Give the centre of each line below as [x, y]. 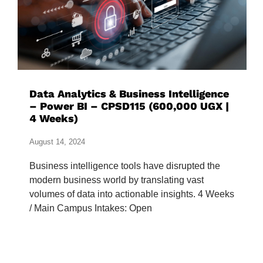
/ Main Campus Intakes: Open [91, 208]
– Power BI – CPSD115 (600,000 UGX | [129, 106]
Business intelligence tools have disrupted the [125, 166]
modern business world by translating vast [117, 180]
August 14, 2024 [57, 142]
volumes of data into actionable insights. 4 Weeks [132, 194]
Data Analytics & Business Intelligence [129, 94]
